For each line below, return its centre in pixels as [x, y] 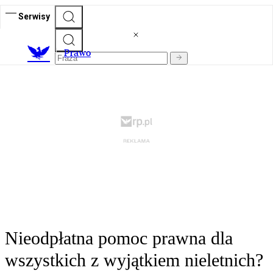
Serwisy [34, 16]
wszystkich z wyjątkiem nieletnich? [134, 260]
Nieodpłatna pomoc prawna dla [119, 238]
